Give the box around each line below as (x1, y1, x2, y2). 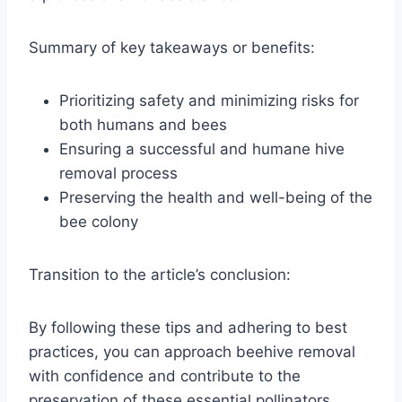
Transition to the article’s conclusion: (29, 265, 291, 284)
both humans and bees (59, 115, 227, 134)
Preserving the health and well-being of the (59, 188, 372, 206)
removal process (59, 163, 178, 182)
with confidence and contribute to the (29, 366, 301, 385)
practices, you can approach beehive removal (29, 342, 355, 361)
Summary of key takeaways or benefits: (29, 38, 315, 57)
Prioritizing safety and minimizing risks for (59, 91, 359, 109)
